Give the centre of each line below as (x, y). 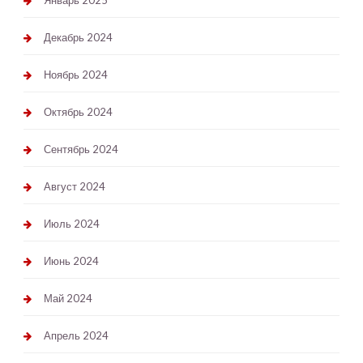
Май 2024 (68, 299)
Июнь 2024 (71, 261)
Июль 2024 (71, 224)
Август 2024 (74, 187)
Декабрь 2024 (78, 38)
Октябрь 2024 (78, 112)
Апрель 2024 (76, 336)
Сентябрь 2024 (81, 149)
